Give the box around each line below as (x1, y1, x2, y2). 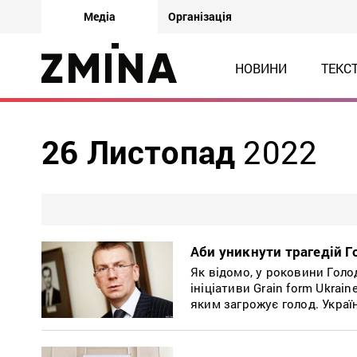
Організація (168, 9, 232, 24)
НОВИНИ (234, 60, 287, 76)
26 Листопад (41, 131, 244, 173)
